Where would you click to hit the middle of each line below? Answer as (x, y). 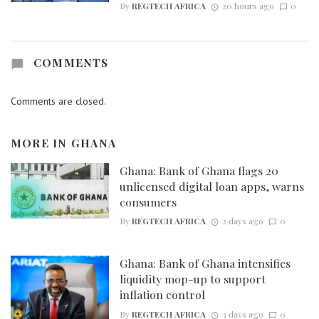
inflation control (162, 295)
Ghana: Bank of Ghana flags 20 (199, 171)
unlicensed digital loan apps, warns (211, 187)
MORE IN (41, 142)
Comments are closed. (58, 101)
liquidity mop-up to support (192, 279)
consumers (148, 202)
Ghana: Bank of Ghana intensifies (205, 263)
